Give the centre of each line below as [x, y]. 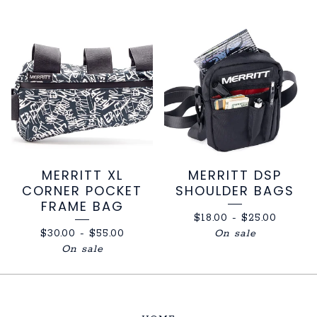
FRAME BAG [82, 206]
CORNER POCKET [82, 191]
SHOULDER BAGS [235, 191]
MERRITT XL [82, 175]
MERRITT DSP [235, 175]
